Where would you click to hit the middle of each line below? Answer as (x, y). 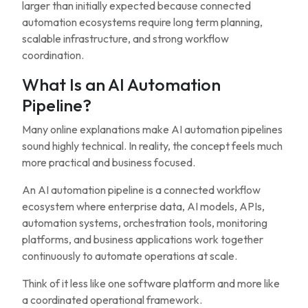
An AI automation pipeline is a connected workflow (141, 190)
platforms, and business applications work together (143, 239)
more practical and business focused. (109, 162)
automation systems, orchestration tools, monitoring (145, 223)
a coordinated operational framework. (112, 300)
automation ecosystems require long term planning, (142, 22)
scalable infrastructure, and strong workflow (125, 38)
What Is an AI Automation (121, 85)
